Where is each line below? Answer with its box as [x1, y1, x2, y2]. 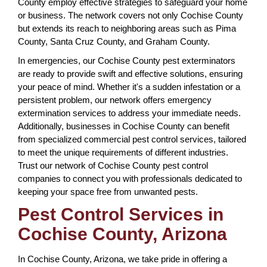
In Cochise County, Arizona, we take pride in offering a [18, 253, 227, 264]
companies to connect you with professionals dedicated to [18, 173, 242, 184]
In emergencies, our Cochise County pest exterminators [18, 55, 235, 66]
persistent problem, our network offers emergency [18, 94, 212, 105]
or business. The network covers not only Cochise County [18, 10, 243, 20]
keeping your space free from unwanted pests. [18, 186, 198, 197]
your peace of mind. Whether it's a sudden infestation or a [18, 81, 240, 92]
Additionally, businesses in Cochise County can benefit [18, 120, 229, 131]
